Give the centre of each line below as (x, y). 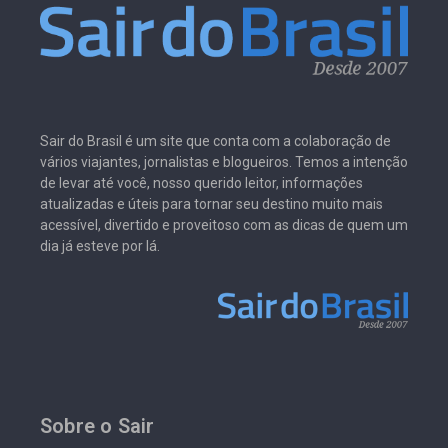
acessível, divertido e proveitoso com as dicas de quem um (224, 225)
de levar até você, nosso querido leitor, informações (201, 183)
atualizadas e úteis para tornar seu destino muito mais (211, 204)
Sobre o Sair (97, 426)
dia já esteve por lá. (100, 246)
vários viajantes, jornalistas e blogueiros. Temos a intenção (224, 162)
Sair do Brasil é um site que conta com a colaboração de (215, 141)
